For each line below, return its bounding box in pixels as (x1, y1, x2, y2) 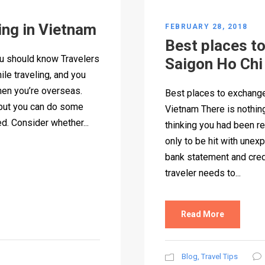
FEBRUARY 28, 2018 (165, 22, 248, 31)
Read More (181, 209, 224, 219)
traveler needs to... (165, 167, 241, 179)
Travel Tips (201, 251, 238, 261)
